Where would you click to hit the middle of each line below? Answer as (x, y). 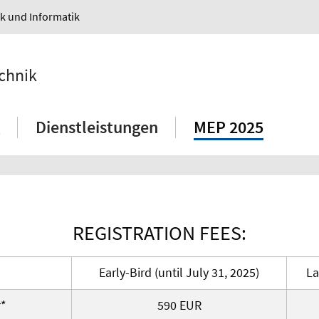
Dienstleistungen (97, 127)
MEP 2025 (229, 127)
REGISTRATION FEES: (159, 233)
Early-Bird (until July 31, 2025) (179, 273)
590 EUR (179, 305)
